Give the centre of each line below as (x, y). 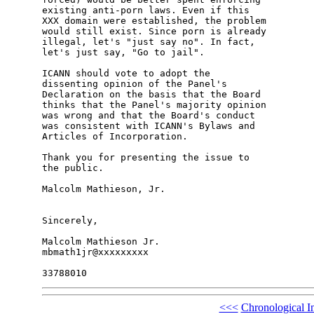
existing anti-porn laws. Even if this (145, 11)
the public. (73, 168)
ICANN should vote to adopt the (126, 74)
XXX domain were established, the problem (154, 21)
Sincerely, (70, 221)
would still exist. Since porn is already (154, 32)
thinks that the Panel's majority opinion (154, 105)
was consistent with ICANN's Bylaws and (148, 126)
